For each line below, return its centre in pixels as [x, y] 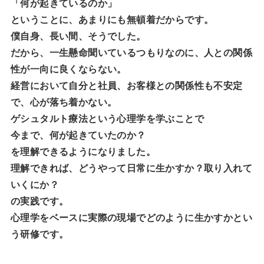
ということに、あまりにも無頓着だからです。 [112, 19]
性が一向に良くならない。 [68, 69]
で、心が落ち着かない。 [64, 102]
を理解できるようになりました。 [83, 151]
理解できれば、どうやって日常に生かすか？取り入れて [131, 168]
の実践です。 [39, 201]
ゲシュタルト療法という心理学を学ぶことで [107, 118]
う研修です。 [39, 234]
